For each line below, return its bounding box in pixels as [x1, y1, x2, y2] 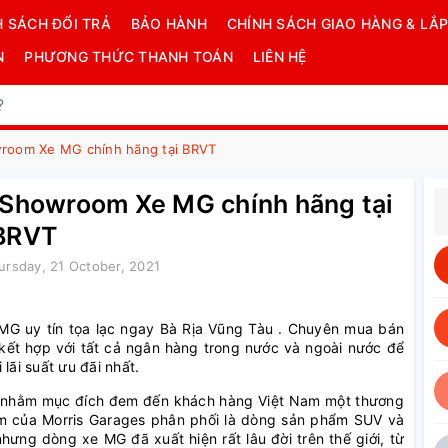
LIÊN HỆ [252, 48, 307, 65]
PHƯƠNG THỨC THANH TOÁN [24, 48, 233, 65]
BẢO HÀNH [130, 15, 207, 32]
